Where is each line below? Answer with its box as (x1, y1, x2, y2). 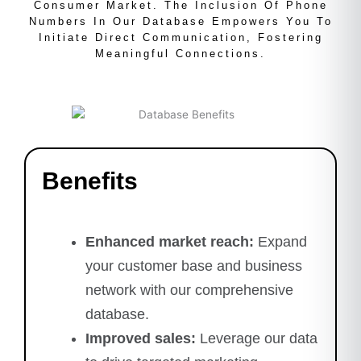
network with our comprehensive (85, 281, 293, 298)
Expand (254, 233, 307, 250)
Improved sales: (85, 330, 196, 346)
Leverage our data (196, 330, 317, 346)
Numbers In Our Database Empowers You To (28, 15, 333, 27)
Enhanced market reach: (85, 233, 254, 250)
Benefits (42, 167, 138, 194)
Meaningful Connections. (95, 47, 266, 60)
